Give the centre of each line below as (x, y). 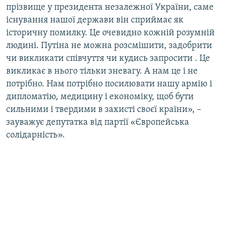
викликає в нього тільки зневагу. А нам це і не (102, 72)
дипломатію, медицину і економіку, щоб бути (100, 97)
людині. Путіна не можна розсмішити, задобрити (109, 46)
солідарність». (36, 135)
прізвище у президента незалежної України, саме (110, 8)
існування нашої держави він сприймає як (95, 20)
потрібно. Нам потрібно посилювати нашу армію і (109, 84)
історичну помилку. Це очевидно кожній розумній (110, 33)
